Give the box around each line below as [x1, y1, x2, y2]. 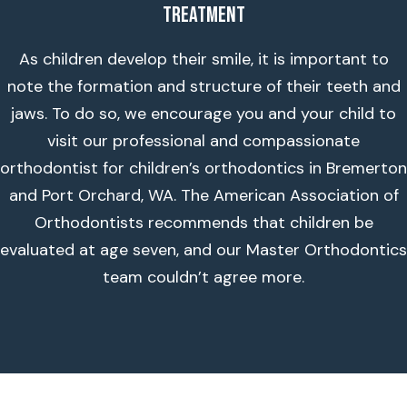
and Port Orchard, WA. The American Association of [8, 184, 399, 206]
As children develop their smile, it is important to [18, 48, 389, 70]
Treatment [162, 2, 245, 28]
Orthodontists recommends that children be [34, 212, 373, 233]
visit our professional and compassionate [47, 130, 360, 152]
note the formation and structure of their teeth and [6, 75, 401, 97]
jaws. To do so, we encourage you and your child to [11, 103, 396, 124]
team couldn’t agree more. [103, 266, 304, 288]
